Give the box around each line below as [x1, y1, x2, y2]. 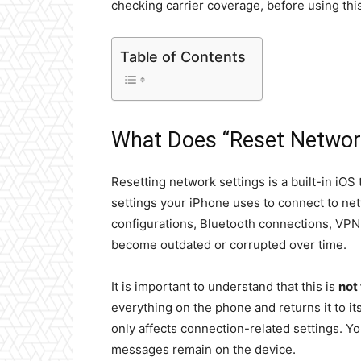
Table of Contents [120, 48, 246, 65]
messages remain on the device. [111, 342, 296, 357]
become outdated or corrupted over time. [111, 237, 346, 252]
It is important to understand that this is [111, 279, 338, 294]
